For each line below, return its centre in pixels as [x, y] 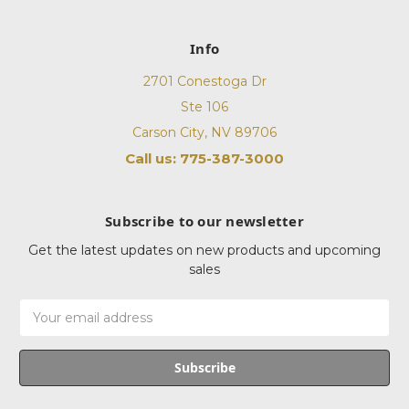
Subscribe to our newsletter [204, 221]
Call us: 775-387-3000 [204, 159]
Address [47, 327]
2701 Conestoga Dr [204, 82]
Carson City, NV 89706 [204, 133]
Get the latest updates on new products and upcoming [204, 251]
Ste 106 [204, 107]
